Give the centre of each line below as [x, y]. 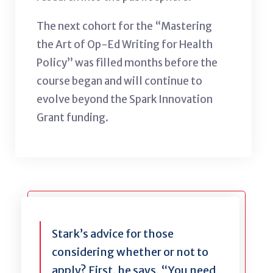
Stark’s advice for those [113, 233]
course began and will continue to [119, 81]
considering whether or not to [130, 252]
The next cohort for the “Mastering [124, 26]
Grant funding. [73, 117]
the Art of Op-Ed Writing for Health [125, 44]
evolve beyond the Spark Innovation [125, 99]
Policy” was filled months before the [127, 62]
